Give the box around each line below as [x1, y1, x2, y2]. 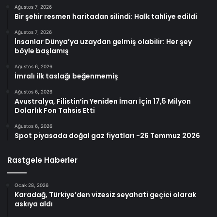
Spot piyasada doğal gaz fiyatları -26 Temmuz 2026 [15, 130, 200, 140]
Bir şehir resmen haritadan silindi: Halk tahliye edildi [15, 11, 197, 21]
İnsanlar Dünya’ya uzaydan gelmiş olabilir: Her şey [15, 36, 192, 46]
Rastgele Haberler [7, 155, 77, 165]
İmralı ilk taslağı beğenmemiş [15, 71, 118, 81]
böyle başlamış [15, 46, 69, 56]
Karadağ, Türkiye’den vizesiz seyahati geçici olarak [15, 189, 196, 200]
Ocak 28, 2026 [15, 182, 48, 188]
